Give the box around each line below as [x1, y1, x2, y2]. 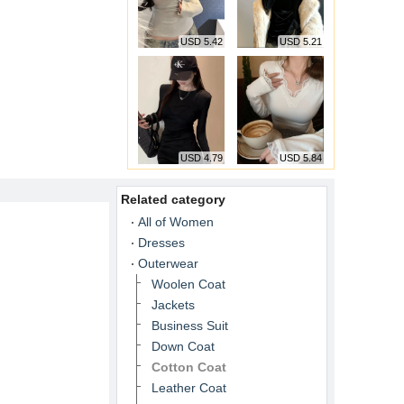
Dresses [138, 235, 185, 250]
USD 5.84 [280, 152, 322, 163]
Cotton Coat [151, 360, 226, 374]
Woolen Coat [151, 277, 225, 291]
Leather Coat [151, 381, 226, 395]
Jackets [151, 298, 195, 312]
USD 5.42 [180, 36, 223, 47]
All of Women [138, 215, 214, 229]
